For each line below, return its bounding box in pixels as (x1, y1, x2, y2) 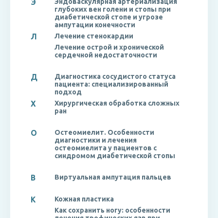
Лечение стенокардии (54, 32, 133, 40)
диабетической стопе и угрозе (54, 13, 163, 21)
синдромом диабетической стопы (54, 152, 175, 160)
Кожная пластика (54, 195, 114, 203)
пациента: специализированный (54, 80, 168, 88)
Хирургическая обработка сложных (54, 99, 180, 107)
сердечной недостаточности (54, 51, 157, 59)
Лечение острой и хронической (54, 43, 164, 51)
